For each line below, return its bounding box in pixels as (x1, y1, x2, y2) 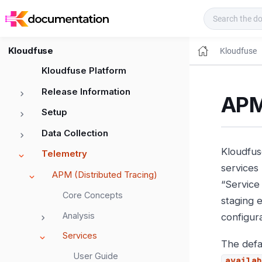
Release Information (42, 85, 130, 97)
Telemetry (42, 148, 87, 160)
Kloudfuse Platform (42, 65, 126, 77)
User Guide (73, 250, 118, 261)
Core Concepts (63, 190, 123, 201)
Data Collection (42, 127, 108, 139)
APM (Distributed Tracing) (52, 168, 157, 180)
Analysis (63, 210, 95, 220)
